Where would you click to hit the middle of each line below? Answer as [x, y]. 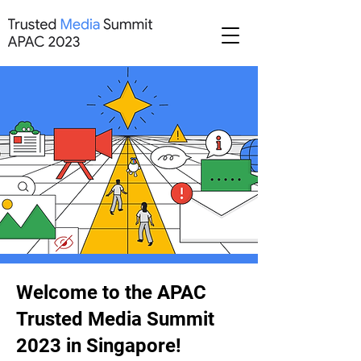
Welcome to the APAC [111, 293]
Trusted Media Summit [115, 319]
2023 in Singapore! [99, 346]
